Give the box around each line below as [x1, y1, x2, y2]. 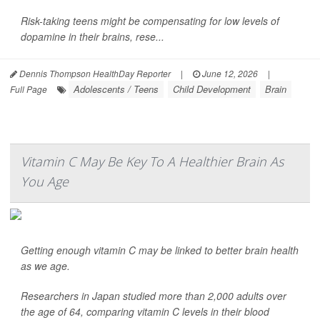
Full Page [10, 83, 47, 95]
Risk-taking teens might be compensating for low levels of [21, 14, 279, 28]
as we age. [21, 259, 70, 273]
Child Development [173, 82, 251, 96]
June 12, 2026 [200, 67, 258, 79]
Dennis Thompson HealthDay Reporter [17, 67, 171, 79]
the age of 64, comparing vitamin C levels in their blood [21, 304, 269, 319]
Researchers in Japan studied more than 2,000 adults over [21, 289, 286, 303]
